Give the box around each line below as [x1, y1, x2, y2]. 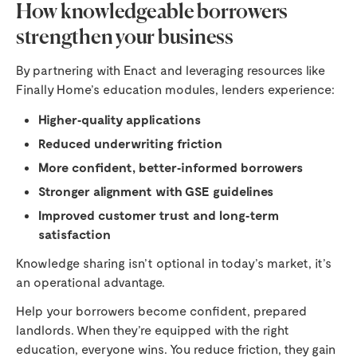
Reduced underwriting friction [38, 135, 222, 151]
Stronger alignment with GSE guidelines [38, 183, 273, 199]
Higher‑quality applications [38, 112, 201, 127]
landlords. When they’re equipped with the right [16, 322, 289, 338]
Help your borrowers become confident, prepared [16, 303, 307, 319]
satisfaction [38, 226, 111, 242]
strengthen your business [16, 28, 233, 49]
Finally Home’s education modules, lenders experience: [16, 81, 335, 97]
